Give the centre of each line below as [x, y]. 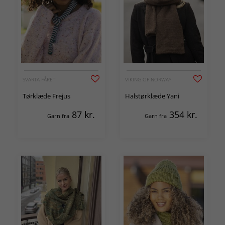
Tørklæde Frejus [46, 96]
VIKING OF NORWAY [148, 79]
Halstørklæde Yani [152, 96]
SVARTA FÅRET [39, 79]
